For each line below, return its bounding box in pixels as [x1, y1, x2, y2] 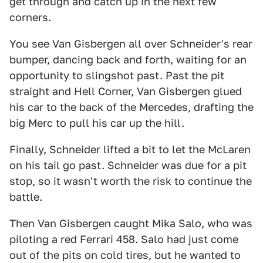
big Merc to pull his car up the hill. [9, 117, 184, 129]
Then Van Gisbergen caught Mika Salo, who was [9, 217, 252, 230]
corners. [9, 11, 51, 23]
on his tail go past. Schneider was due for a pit [9, 159, 247, 171]
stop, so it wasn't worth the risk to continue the [9, 175, 252, 187]
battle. [9, 191, 42, 203]
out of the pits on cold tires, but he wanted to [9, 249, 241, 261]
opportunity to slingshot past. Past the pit [9, 69, 224, 82]
